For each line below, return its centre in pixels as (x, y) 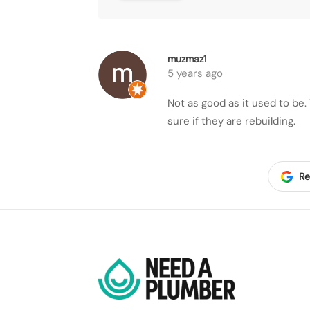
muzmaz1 (187, 58)
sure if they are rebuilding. (231, 121)
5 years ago (195, 73)
